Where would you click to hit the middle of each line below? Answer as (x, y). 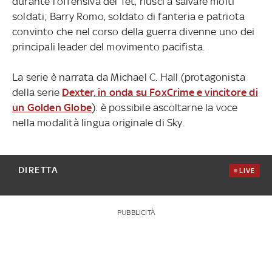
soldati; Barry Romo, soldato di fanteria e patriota (128, 16)
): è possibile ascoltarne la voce (165, 107)
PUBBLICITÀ (136, 212)
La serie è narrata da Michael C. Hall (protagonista (129, 77)
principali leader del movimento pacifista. (108, 46)
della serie (37, 92)
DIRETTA (38, 169)
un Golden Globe (52, 107)
